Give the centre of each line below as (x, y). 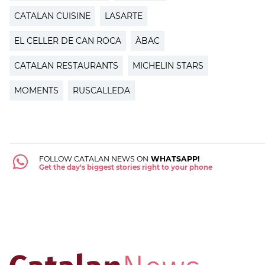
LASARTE (124, 16)
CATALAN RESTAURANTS (66, 65)
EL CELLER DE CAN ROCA (68, 41)
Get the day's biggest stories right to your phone (125, 167)
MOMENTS (36, 90)
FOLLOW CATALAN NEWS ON (93, 159)
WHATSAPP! (174, 159)
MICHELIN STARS (168, 65)
